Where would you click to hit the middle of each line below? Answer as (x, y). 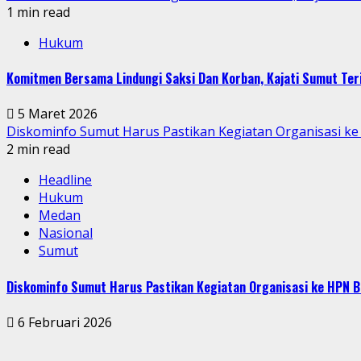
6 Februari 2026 (63, 322)
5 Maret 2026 (56, 114)
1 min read (38, 12)
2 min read (38, 149)
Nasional (66, 233)
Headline (65, 180)
